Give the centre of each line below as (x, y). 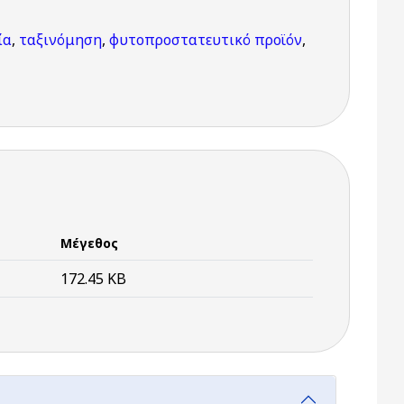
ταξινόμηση (60, 40)
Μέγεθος (89, 243)
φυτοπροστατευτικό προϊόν (206, 40)
